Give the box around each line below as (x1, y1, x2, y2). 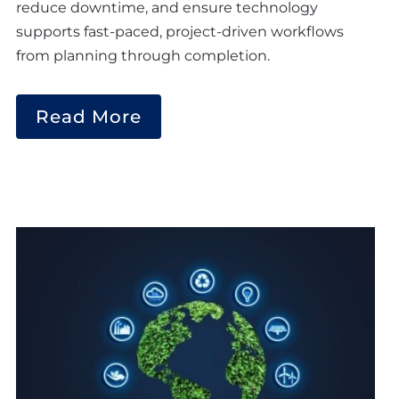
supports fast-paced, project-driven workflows (16, 23, 344, 41)
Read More (36, 106, 142, 128)
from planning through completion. (16, 47, 270, 65)
